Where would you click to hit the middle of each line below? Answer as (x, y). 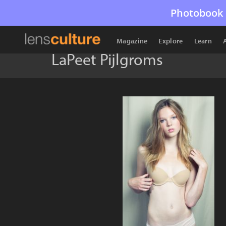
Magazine (132, 41)
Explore (171, 41)
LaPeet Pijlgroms (107, 59)
